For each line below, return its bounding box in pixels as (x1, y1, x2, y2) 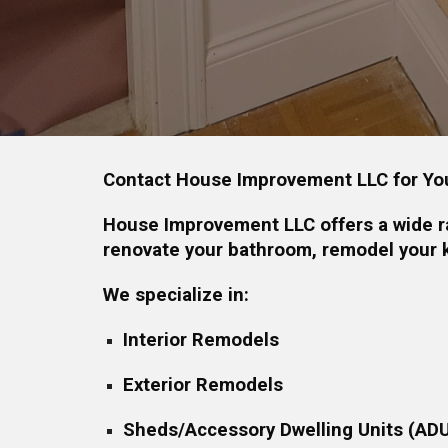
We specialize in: (102, 284, 249, 306)
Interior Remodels (122, 329, 279, 351)
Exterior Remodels (122, 374, 283, 396)
